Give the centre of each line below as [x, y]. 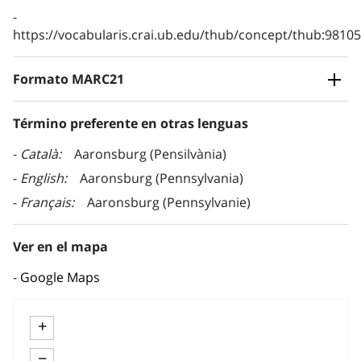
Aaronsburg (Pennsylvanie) [169, 203]
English [42, 178]
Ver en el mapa [60, 247]
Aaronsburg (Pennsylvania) [162, 178]
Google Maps [60, 278]
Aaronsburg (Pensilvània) [150, 154]
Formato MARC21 [68, 79]
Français [46, 203]
